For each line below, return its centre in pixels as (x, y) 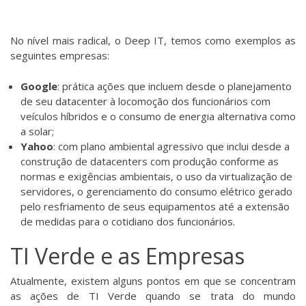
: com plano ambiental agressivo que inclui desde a (171, 146)
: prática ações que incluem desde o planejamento (175, 86)
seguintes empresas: (60, 56)
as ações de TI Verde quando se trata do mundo (153, 296)
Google (39, 86)
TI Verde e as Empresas (127, 256)
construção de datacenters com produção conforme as (150, 161)
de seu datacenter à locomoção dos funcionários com (145, 101)
